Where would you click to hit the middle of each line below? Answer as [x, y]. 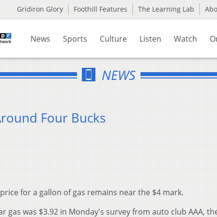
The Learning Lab [166, 9]
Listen [150, 39]
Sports [75, 39]
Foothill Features [101, 9]
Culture [113, 39]
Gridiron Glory [40, 9]
